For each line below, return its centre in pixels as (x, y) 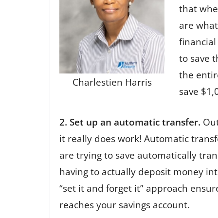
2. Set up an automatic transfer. (130, 122)
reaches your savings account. (126, 205)
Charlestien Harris (112, 82)
